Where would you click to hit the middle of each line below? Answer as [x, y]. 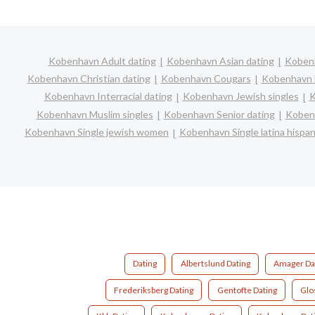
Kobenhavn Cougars [206, 78]
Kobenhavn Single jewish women [97, 132]
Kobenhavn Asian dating [220, 60]
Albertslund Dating [215, 264]
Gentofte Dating [247, 290]
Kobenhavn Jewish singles [240, 96]
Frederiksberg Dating [154, 290]
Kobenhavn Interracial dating [108, 96]
